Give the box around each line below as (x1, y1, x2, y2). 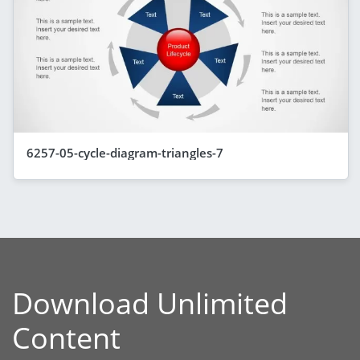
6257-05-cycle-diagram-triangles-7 (27, 144, 223, 161)
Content (12, 317, 121, 358)
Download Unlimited (12, 283, 288, 323)
